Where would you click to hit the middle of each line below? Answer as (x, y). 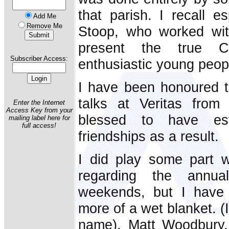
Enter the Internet (39, 102)
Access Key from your (39, 110)
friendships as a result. (148, 136)
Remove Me (44, 26)
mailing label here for (39, 118)
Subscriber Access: (39, 59)
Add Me (44, 16)
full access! (39, 125)
